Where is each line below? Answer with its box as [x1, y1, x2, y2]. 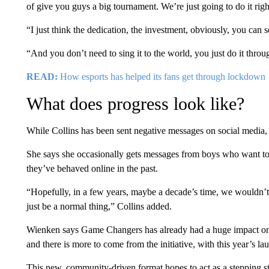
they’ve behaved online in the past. [26, 163, 158, 174]
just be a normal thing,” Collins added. [26, 201, 172, 211]
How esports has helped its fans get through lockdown [57, 71, 265, 82]
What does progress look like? [26, 93, 244, 113]
